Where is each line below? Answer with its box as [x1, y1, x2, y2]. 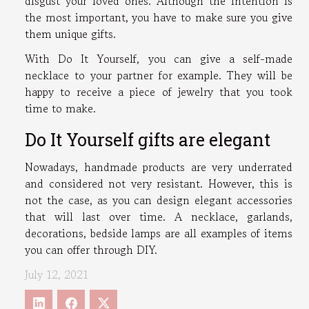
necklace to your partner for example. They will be [25, 67, 292, 84]
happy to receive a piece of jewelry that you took [25, 83, 292, 101]
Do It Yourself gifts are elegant [25, 128, 270, 152]
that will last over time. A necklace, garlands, [25, 208, 292, 226]
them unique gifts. [25, 26, 116, 43]
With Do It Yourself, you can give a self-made [25, 50, 292, 68]
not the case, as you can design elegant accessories [25, 192, 292, 209]
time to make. [25, 100, 96, 117]
